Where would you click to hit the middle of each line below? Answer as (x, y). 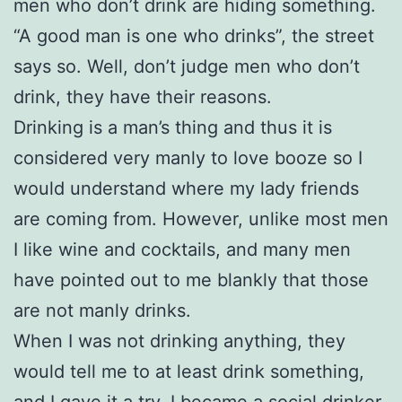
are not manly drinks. (102, 310)
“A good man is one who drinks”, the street (194, 35)
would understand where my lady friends (186, 188)
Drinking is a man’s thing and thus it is (173, 127)
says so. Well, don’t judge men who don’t (187, 66)
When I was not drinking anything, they (179, 341)
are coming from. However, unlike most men (201, 218)
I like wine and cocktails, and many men (182, 249)
